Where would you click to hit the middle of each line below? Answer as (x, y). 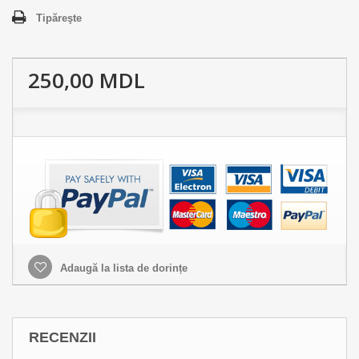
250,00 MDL (87, 80)
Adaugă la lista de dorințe (122, 268)
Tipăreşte (59, 18)
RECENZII (63, 337)
